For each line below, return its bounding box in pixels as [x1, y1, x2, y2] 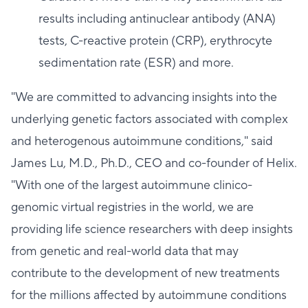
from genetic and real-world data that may [11, 243, 239, 259]
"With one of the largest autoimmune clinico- [11, 177, 252, 193]
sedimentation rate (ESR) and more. [38, 55, 234, 71]
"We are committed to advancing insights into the [11, 89, 277, 105]
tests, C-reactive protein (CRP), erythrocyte [38, 33, 272, 49]
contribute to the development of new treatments [11, 265, 280, 281]
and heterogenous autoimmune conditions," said [11, 133, 273, 149]
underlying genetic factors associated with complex [11, 111, 288, 127]
